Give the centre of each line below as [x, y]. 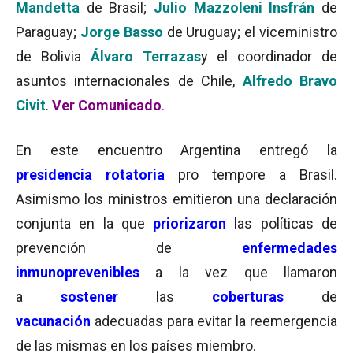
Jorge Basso [121, 32]
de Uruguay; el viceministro [250, 32]
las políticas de [286, 223]
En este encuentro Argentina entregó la [176, 150]
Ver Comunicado [107, 105]
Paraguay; [48, 32]
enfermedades [290, 248]
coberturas [267, 297]
